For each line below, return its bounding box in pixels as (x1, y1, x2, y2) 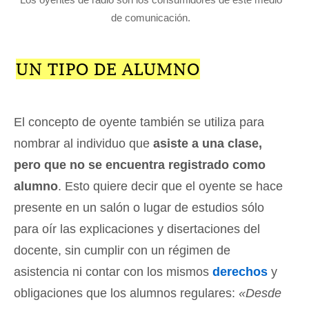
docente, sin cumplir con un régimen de (14, 243, 230, 257)
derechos (212, 264, 268, 279)
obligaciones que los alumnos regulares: (14, 286, 239, 300)
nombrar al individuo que (14, 136, 153, 150)
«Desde (239, 286, 281, 300)
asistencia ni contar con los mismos (14, 264, 212, 279)
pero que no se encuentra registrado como (14, 157, 266, 172)
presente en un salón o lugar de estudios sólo (14, 200, 264, 215)
